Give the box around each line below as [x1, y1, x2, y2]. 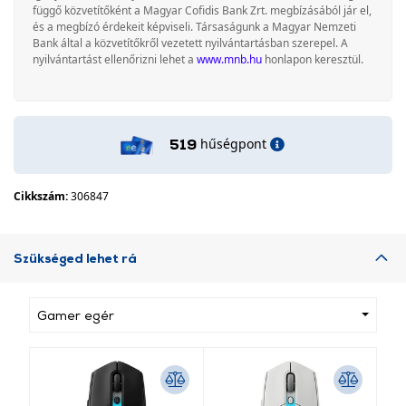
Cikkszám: [14, 188, 71, 204]
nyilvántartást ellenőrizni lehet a [33, 52, 197, 67]
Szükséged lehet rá [14, 250, 137, 266]
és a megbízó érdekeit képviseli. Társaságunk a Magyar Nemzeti [33, 19, 356, 34]
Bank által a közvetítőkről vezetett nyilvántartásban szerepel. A [33, 35, 348, 51]
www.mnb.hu [197, 52, 262, 67]
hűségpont [199, 135, 266, 152]
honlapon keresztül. [262, 52, 363, 67]
